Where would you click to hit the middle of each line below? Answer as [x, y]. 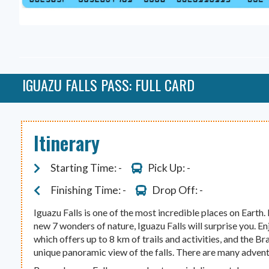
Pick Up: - [169, 168]
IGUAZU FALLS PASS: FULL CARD [108, 85]
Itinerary [67, 143]
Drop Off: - [178, 190]
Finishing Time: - [88, 190]
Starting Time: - [86, 168]
